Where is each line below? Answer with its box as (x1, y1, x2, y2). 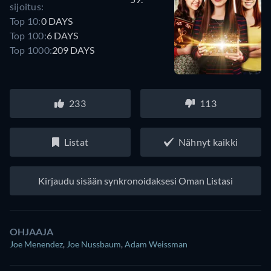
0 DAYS (41, 15, 73, 27)
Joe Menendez (10, 238, 63, 249)
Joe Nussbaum (67, 238, 121, 249)
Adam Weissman (125, 238, 188, 249)
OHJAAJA (10, 225, 53, 237)
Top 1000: (10, 44, 53, 56)
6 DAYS (46, 30, 78, 42)
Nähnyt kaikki (178, 135, 238, 148)
